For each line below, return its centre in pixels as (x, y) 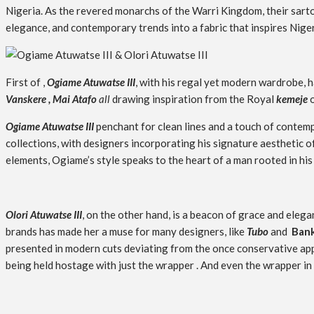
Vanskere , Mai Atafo (51, 99)
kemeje (292, 99)
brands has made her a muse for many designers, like (126, 232)
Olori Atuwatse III (44, 215)
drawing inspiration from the (177, 99)
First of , (26, 82)
